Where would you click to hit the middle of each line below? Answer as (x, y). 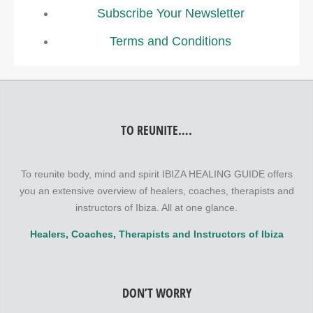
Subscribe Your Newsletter (170, 13)
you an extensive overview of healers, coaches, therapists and (156, 191)
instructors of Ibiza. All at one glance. (156, 208)
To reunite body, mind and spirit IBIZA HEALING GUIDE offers (156, 174)
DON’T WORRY (156, 293)
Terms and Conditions (170, 41)
